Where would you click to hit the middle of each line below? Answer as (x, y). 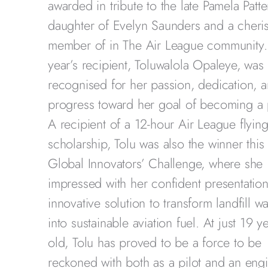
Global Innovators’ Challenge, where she (156, 163)
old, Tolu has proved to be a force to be (155, 242)
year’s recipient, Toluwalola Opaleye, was (156, 65)
